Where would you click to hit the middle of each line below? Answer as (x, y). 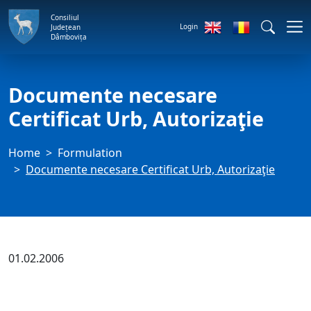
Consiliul (65, 17)
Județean (66, 27)
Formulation (90, 153)
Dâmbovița (69, 36)
